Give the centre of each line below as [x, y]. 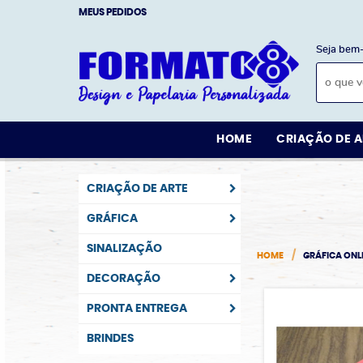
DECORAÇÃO [124, 279]
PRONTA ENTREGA [137, 309]
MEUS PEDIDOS [113, 12]
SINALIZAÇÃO [124, 249]
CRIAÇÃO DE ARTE [137, 189]
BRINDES [110, 339]
